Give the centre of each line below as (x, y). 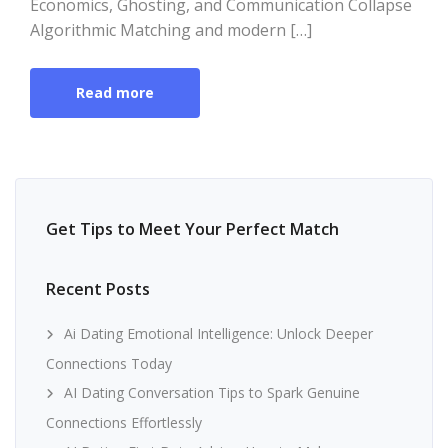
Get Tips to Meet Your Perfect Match (192, 228)
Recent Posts (98, 288)
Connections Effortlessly (124, 422)
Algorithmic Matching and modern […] (171, 29)
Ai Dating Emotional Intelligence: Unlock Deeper (218, 333)
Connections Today (109, 363)
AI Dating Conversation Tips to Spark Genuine (212, 392)
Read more (115, 92)
